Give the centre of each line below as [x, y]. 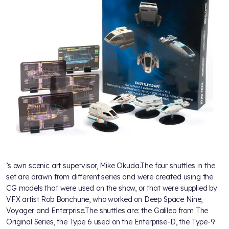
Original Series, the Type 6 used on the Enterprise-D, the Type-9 [110, 222]
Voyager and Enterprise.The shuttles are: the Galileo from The [107, 210]
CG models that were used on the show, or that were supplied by [112, 188]
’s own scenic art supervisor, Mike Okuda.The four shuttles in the [111, 165]
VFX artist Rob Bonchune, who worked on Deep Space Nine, [105, 199]
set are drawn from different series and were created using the [110, 177]
